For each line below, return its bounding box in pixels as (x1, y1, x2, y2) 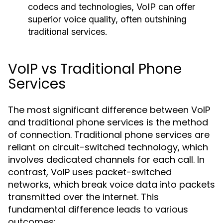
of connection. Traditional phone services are (8, 128, 210, 141)
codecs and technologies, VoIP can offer (28, 1, 195, 12)
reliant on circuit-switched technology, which (8, 141, 208, 153)
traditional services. (28, 26, 108, 37)
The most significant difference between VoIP (8, 104, 210, 116)
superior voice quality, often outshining (28, 14, 187, 24)
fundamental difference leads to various (8, 203, 188, 216)
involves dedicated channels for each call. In (8, 153, 205, 166)
